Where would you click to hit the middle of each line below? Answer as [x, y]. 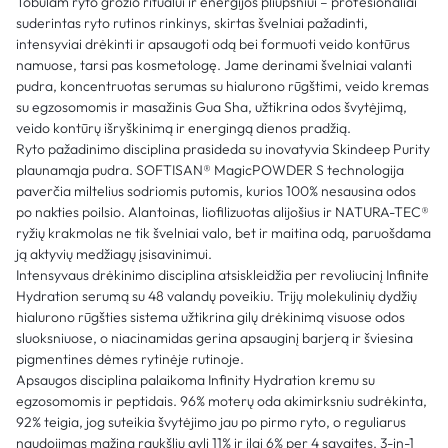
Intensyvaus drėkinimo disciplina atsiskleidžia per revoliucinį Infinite [222, 274]
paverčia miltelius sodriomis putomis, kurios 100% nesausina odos [216, 190]
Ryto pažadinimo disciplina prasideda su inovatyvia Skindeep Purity [223, 148]
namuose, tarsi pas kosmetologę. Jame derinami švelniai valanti [214, 64]
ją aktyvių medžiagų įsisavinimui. [114, 253]
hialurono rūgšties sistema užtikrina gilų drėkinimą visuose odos [210, 316]
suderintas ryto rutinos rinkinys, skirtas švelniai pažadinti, [192, 22]
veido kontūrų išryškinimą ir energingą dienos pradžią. [183, 127]
